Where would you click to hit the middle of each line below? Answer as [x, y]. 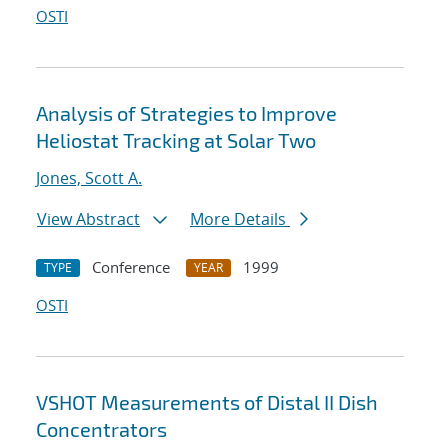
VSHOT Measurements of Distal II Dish [207, 402]
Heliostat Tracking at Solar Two [176, 140]
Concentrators [101, 429]
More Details [240, 219]
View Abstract [88, 219]
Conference [131, 267]
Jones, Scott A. [89, 178]
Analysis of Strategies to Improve [186, 113]
